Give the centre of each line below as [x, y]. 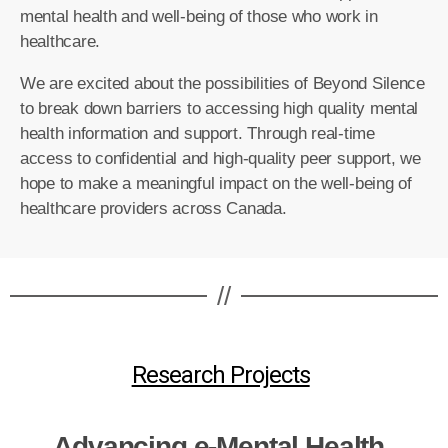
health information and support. [131, 134]
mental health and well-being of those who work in [199, 17]
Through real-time [311, 134]
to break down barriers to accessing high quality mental [219, 109]
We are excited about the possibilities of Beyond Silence [222, 84]
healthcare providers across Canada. [153, 209]
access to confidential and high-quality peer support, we [220, 159]
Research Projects [220, 375]
